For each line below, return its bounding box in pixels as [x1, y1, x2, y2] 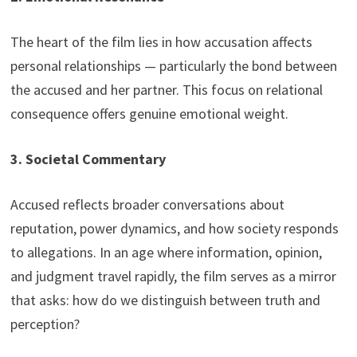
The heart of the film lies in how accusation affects [10, 33, 312, 52]
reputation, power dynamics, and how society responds [10, 219, 339, 238]
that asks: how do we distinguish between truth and [10, 291, 320, 310]
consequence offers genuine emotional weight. [10, 104, 288, 124]
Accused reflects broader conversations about [10, 195, 284, 214]
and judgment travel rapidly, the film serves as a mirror [10, 267, 336, 286]
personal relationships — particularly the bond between [10, 57, 337, 76]
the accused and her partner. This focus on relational [10, 80, 323, 100]
